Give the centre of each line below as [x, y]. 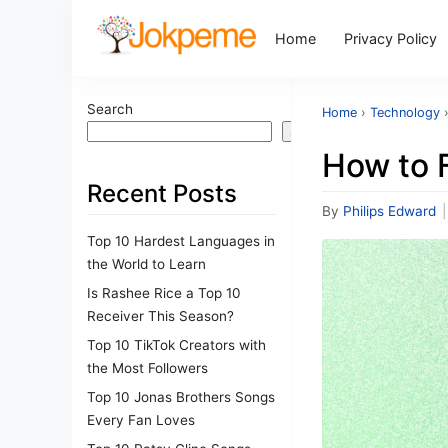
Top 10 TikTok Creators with [176, 344]
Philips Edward [389, 211]
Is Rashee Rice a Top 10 [164, 292]
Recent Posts [162, 193]
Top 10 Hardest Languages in [181, 240]
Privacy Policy [391, 38]
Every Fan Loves [141, 419]
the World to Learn [146, 263]
